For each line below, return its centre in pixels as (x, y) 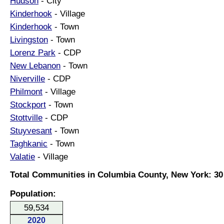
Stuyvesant (31, 130)
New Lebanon (35, 65)
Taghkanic (29, 143)
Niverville (27, 78)
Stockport (28, 104)
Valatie (22, 156)
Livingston (29, 39)
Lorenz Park (33, 52)
